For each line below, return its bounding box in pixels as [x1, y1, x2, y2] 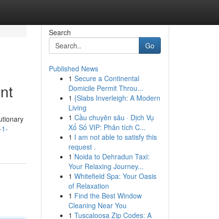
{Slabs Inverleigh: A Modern [74, 93, 160, 103]
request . [68, 142, 96, 152]
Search [48, 27, 71, 37]
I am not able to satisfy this [74, 132, 157, 142]
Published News [48, 64, 98, 73]
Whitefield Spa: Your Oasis [74, 171, 156, 181]
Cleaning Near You [68, 200, 127, 210]
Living [68, 103, 87, 112]
